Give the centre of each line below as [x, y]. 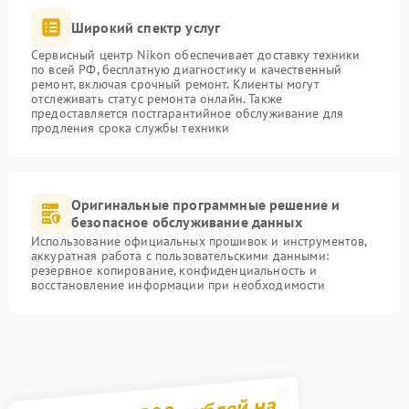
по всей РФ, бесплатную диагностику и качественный [187, 69]
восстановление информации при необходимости [178, 285]
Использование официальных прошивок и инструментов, [199, 241]
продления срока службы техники [131, 128]
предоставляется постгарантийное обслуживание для [188, 113]
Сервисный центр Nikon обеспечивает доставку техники [196, 55]
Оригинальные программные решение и [206, 204]
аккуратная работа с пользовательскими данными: [180, 256]
